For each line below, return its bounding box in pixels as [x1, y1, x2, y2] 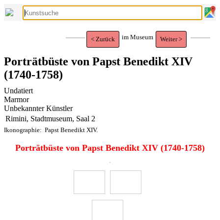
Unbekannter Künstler [4, 104, 73, 112]
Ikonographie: [4, 126, 43, 134]
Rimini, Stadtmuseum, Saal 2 [5, 114, 95, 123]
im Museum [122, 33, 153, 41]
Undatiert [4, 86, 33, 95]
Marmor [4, 95, 29, 104]
